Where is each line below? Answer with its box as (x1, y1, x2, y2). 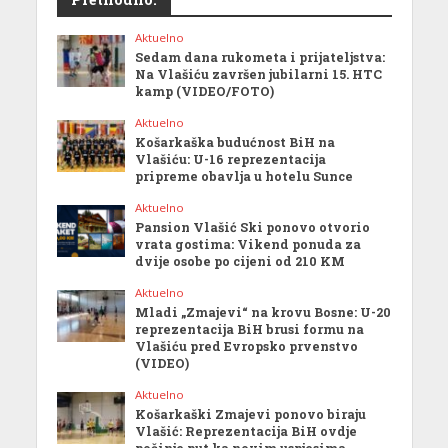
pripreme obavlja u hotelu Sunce (135, 168, 354, 185)
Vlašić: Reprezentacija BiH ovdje (135, 423, 358, 440)
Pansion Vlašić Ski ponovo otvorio (135, 219, 371, 236)
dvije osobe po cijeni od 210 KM (135, 253, 346, 270)
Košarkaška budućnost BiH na (135, 134, 336, 151)
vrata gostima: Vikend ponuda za (135, 236, 362, 253)
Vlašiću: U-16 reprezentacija (135, 151, 327, 168)
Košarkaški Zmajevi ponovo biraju (135, 406, 367, 423)
